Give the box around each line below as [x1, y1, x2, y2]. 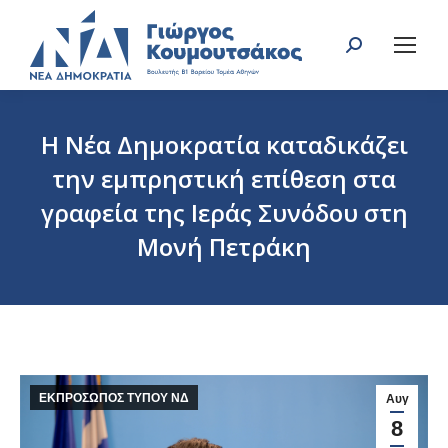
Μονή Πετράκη [137, 230, 311, 264]
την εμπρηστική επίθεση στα [52, 162, 396, 196]
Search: [345, 40, 399, 63]
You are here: [224, 268, 324, 291]
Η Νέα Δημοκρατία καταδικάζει [40, 128, 408, 162]
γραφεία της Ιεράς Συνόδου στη [40, 196, 408, 230]
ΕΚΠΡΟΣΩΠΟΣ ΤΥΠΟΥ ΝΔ [39, 391, 189, 406]
